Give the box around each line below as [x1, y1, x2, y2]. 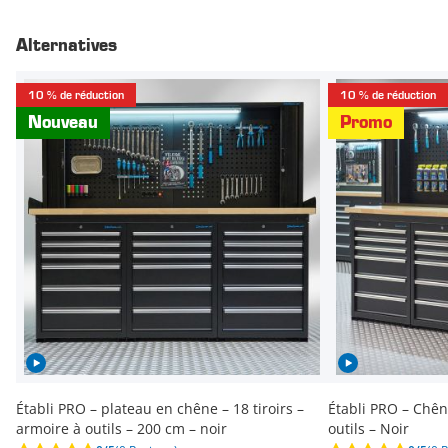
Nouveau [28, 114, 98, 133]
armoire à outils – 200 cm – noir [16, 419, 227, 439]
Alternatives [16, 37, 117, 56]
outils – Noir [328, 419, 409, 439]
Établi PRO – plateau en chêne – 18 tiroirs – [16, 399, 304, 419]
